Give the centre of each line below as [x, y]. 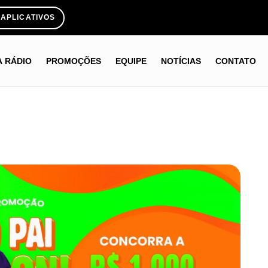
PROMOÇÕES [74, 61]
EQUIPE [131, 61]
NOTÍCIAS [181, 61]
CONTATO [236, 61]
